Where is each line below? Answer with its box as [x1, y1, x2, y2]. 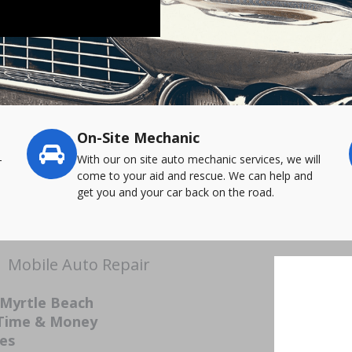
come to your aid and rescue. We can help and [77, 168, 313, 183]
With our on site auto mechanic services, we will [77, 152, 321, 167]
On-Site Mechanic [77, 128, 200, 147]
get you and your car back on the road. [77, 185, 274, 200]
